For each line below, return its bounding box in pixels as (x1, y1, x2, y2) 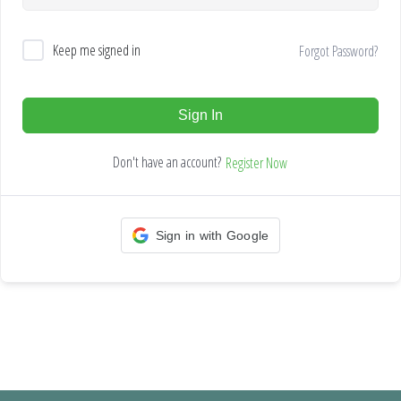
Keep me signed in (53, 40, 141, 60)
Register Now (226, 152, 287, 173)
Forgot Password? (299, 40, 378, 61)
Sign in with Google (155, 227, 269, 243)
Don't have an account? (113, 152, 225, 172)
